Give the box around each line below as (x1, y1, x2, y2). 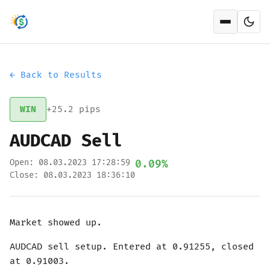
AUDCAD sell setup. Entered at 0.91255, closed (10, 241, 254, 253)
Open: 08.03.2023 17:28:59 (10, 157, 130, 168)
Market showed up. (10, 217, 102, 228)
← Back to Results (10, 70, 102, 80)
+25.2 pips (46, 104, 101, 115)
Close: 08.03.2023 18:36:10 (10, 170, 135, 180)
